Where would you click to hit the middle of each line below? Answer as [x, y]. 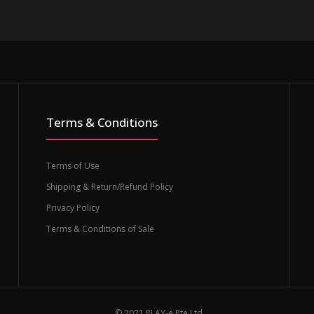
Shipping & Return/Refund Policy [109, 186]
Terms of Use [73, 165]
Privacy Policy [73, 207]
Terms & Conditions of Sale [100, 228]
